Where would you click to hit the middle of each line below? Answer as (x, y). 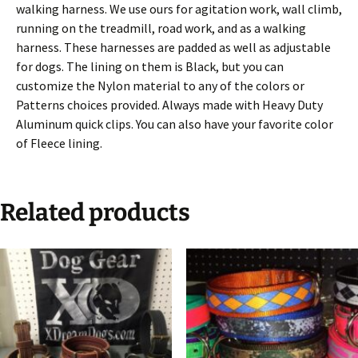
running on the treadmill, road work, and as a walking (161, 28)
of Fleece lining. (59, 143)
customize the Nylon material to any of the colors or (160, 86)
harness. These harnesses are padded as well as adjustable (173, 48)
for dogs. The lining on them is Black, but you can (150, 67)
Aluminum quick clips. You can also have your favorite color (175, 124)
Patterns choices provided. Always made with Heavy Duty (169, 105)
